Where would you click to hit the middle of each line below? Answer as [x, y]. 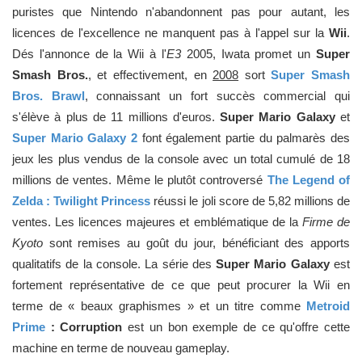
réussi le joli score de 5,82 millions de [250, 201]
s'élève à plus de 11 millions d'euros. [116, 117]
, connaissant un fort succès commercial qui [217, 96]
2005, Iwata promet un [248, 54]
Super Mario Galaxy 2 [75, 138]
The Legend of [309, 180]
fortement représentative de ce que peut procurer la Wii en [181, 285]
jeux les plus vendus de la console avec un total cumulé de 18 [181, 159]
